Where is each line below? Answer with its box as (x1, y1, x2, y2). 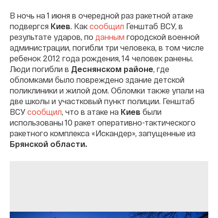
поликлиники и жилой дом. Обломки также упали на (10, 86, 204, 95)
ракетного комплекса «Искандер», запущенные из (10, 128, 196, 138)
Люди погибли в (10, 64, 71, 74)
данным (95, 32, 125, 42)
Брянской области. (10, 139, 87, 149)
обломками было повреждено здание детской (10, 75, 184, 85)
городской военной (125, 32, 200, 42)
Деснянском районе (71, 64, 153, 74)
